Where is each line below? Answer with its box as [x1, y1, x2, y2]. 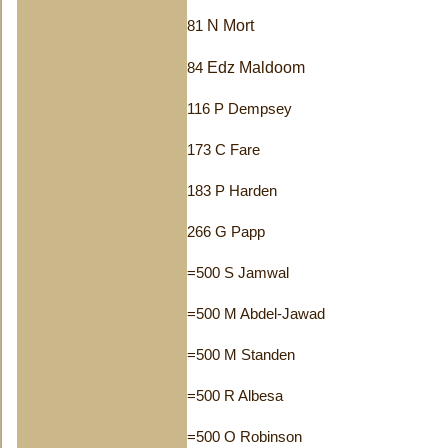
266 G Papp [187, 224, 265, 240]
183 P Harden [187, 183, 277, 199]
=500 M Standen [187, 347, 295, 363]
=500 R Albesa [187, 388, 283, 404]
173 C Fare [187, 142, 260, 158]
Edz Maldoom [207, 59, 305, 76]
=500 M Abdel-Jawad [187, 306, 325, 322]
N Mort [203, 17, 254, 34]
